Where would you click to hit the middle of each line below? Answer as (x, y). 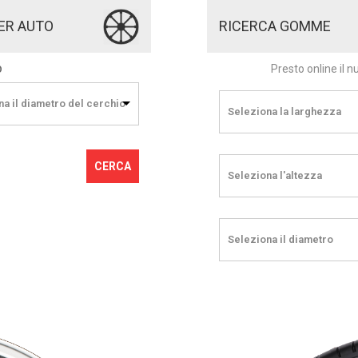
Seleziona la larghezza (284, 112)
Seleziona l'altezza (275, 176)
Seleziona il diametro (280, 240)
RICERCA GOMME (275, 26)
